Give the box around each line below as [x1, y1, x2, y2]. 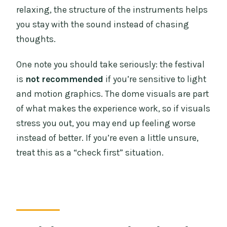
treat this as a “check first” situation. [16, 147, 164, 158]
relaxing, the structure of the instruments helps [16, 5, 208, 15]
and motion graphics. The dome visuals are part [16, 89, 209, 99]
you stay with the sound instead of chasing [16, 19, 190, 30]
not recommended [25, 74, 104, 85]
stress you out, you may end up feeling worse [16, 118, 196, 129]
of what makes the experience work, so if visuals [16, 103, 211, 114]
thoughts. [16, 34, 56, 45]
